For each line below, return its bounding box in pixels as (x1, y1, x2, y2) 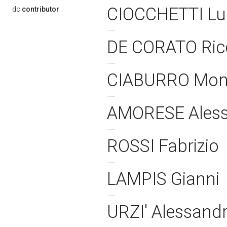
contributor (22, 5, 59, 13)
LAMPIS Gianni (107, 169, 223, 189)
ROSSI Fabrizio (107, 136, 223, 156)
